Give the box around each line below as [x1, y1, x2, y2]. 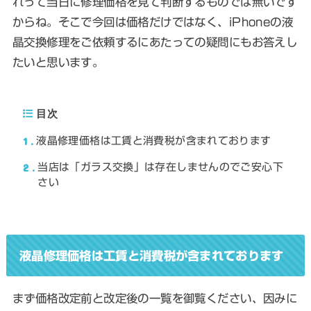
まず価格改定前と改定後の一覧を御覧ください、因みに [12, 292, 298, 305]
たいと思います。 [12, 56, 104, 69]
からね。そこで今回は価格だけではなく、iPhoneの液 [12, 16, 294, 28]
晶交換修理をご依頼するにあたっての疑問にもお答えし [12, 36, 298, 49]
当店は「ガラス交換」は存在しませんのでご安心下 [37, 162, 283, 173]
